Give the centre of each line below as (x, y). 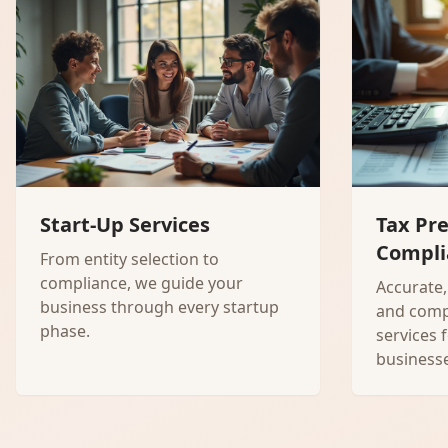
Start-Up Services (125, 224)
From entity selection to (129, 259)
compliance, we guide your (141, 283)
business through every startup (159, 307)
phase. (65, 331)
